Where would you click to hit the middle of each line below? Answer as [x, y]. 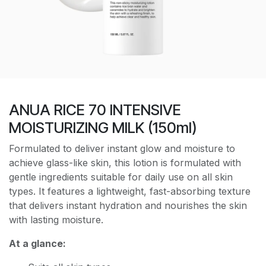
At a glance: [37, 243]
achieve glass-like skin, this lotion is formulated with [125, 162]
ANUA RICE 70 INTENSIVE [95, 110]
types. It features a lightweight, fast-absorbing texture [130, 191]
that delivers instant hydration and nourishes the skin [128, 205]
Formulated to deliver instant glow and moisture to [122, 148]
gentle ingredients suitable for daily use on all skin [121, 177]
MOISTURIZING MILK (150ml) [103, 127]
